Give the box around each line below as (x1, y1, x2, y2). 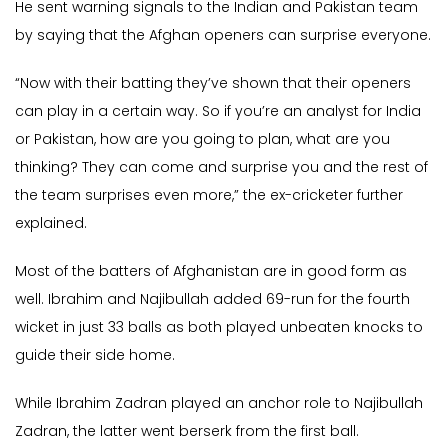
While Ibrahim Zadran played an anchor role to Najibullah (15, 393, 423, 414)
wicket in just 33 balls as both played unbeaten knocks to (15, 317, 423, 338)
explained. (15, 213, 87, 234)
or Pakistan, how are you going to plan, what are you (15, 129, 390, 150)
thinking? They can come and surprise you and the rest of (15, 157, 428, 178)
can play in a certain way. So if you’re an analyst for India (15, 101, 421, 122)
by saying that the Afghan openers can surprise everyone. (15, 25, 431, 46)
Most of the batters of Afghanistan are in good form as (15, 261, 407, 282)
